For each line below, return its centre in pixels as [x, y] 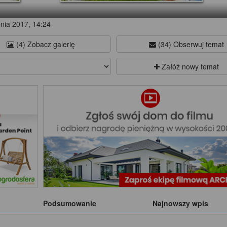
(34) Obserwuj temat [190, 44]
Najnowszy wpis [180, 203]
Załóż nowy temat [189, 67]
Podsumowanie [70, 203]
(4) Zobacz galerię [44, 44]
